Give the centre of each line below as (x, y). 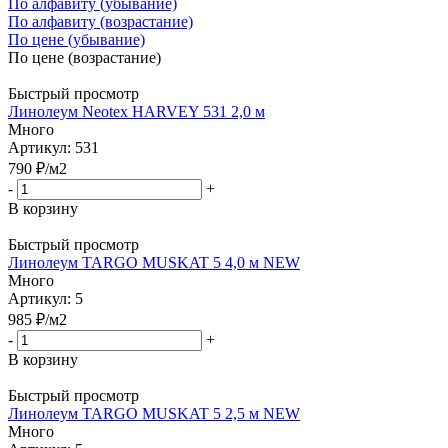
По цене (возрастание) (84, 57)
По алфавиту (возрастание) (100, 21)
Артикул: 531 (53, 147)
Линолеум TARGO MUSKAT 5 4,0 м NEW (154, 262)
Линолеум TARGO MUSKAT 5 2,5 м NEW (154, 413)
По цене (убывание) (76, 39)
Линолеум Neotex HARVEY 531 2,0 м (136, 111)
